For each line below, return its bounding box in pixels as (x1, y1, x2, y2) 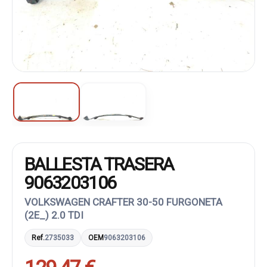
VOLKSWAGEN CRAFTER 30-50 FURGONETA (24, 196, 222, 208)
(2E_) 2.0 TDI (24, 209, 83, 221)
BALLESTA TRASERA (24, 154, 174, 175)
